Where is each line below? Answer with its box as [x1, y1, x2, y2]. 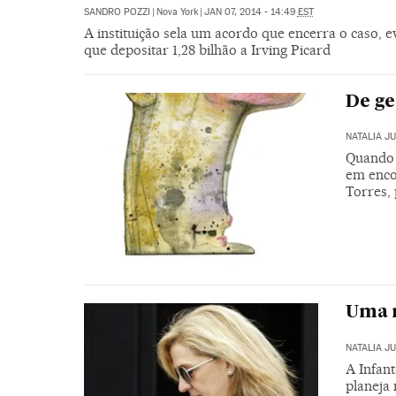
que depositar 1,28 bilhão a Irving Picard [83, 41, 331, 58]
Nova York [156, 5, 198, 18]
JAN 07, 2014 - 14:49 [203, 5, 298, 18]
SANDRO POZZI [83, 5, 150, 18]
